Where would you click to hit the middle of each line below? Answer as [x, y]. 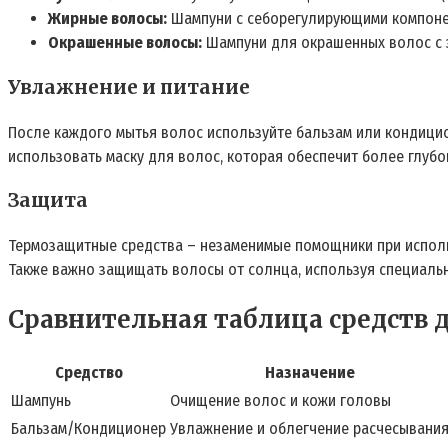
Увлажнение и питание [129, 87]
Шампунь [41, 400]
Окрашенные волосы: [125, 43]
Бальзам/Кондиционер [88, 428]
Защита [48, 201]
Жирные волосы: [107, 19]
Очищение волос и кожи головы [280, 400]
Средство [88, 372]
